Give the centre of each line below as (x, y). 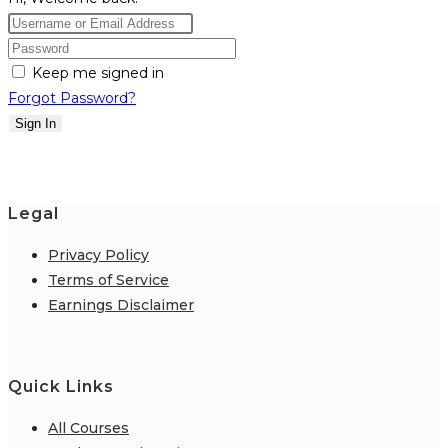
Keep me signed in (98, 73)
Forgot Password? (72, 98)
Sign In (35, 123)
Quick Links (61, 386)
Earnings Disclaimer (121, 305)
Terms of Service (108, 280)
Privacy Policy (98, 255)
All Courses (88, 427)
